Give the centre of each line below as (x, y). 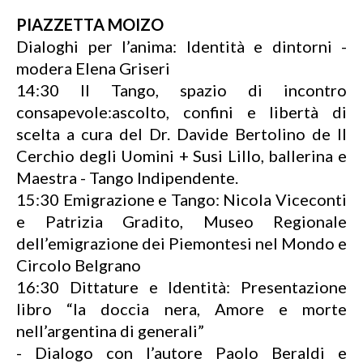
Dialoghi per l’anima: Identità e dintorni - (181, 46)
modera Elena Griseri (93, 68)
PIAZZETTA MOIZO (90, 24)
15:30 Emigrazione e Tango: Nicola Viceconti (181, 199)
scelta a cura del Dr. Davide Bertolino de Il (181, 134)
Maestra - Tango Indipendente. (127, 177)
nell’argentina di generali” (110, 331)
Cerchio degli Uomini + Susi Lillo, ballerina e (181, 156)
